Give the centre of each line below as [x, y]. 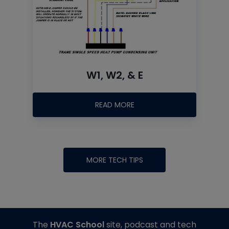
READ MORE [114, 105]
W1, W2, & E [114, 75]
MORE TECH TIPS [114, 160]
